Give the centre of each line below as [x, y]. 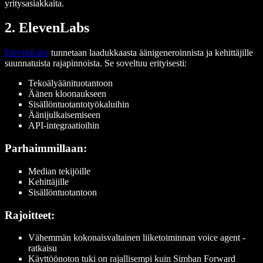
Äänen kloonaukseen [67, 94]
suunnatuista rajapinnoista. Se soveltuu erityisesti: [96, 63]
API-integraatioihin [64, 126]
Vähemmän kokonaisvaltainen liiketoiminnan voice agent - [137, 238]
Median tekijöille [59, 171]
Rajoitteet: [30, 215]
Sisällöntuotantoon [63, 192]
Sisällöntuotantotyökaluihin [79, 104]
